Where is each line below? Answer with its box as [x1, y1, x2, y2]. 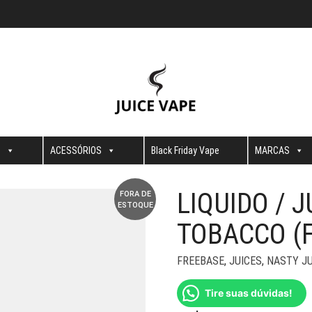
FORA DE [119, 189, 151, 198]
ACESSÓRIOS [49, 145, 102, 156]
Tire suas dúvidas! [205, 287, 292, 299]
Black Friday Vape [150, 145, 219, 156]
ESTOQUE [117, 201, 153, 210]
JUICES [229, 254, 262, 267]
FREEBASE [177, 254, 224, 267]
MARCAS [254, 145, 290, 156]
